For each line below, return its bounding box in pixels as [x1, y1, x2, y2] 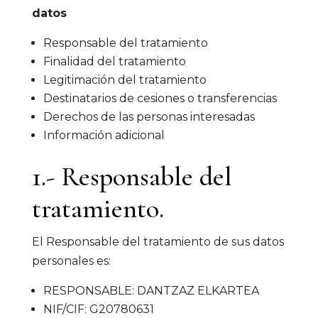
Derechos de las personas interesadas [43, 110, 255, 124]
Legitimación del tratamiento [43, 73, 207, 87]
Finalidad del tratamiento [43, 55, 186, 68]
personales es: [31, 254, 111, 268]
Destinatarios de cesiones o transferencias [43, 92, 277, 105]
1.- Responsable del [31, 160, 232, 193]
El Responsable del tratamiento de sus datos [31, 235, 284, 248]
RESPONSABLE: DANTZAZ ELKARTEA [43, 284, 259, 297]
